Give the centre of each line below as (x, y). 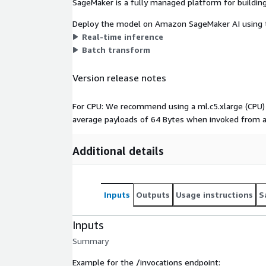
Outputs (153, 194)
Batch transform (116, 49)
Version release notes (119, 78)
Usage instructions (214, 194)
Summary (91, 240)
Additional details (118, 151)
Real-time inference (123, 36)
